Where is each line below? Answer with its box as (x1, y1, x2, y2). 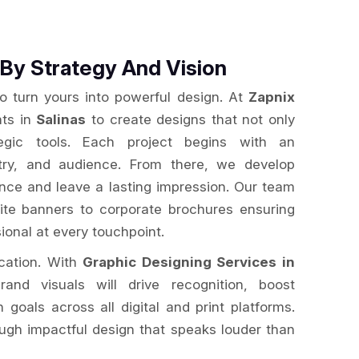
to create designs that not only (86, 111, 295, 127)
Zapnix (248, 89, 295, 105)
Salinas (36, 111, 87, 127)
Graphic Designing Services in (83, 254, 295, 270)
